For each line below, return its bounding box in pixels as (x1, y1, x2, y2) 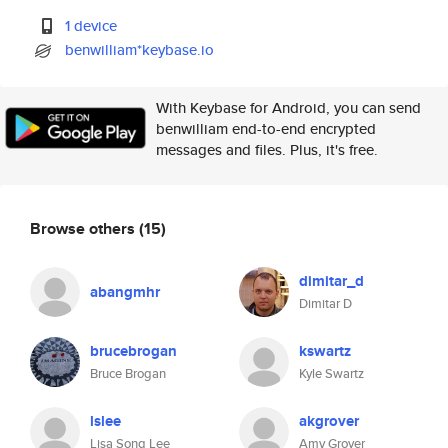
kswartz (299, 340, 351, 362)
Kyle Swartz (299, 364, 364, 383)
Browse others (30, 216, 139, 240)
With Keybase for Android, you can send (156, 97, 421, 118)
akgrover (299, 410, 359, 432)
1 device (65, 15, 118, 36)
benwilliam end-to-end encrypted (156, 118, 376, 139)
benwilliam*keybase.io (65, 39, 215, 60)
